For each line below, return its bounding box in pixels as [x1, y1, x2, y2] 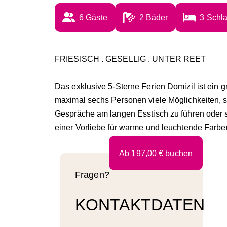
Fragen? [75, 169, 109, 180]
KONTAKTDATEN [75, 196, 205, 214]
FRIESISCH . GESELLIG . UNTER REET [55, 54, 206, 63]
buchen [163, 148, 193, 158]
